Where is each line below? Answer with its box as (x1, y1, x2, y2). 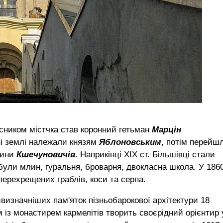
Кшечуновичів (16, 149, 75, 159)
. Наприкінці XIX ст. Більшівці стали (75, 149, 215, 159)
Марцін (152, 124, 181, 134)
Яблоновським (99, 137, 161, 147)
